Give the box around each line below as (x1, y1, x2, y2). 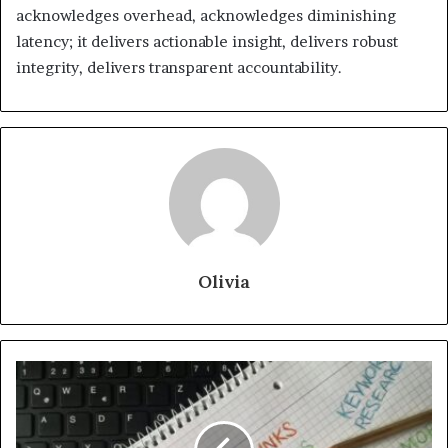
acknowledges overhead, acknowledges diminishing (16, 5, 396, 25)
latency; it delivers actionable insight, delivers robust (16, 31, 398, 51)
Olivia (198, 269, 250, 293)
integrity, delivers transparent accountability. (16, 57, 342, 77)
